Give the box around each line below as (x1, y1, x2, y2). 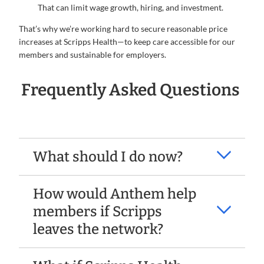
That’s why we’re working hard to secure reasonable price (19, 24, 227, 34)
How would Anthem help (33, 186, 196, 202)
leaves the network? (33, 221, 163, 237)
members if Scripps (33, 203, 162, 220)
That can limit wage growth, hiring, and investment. (38, 2, 223, 12)
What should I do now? (33, 148, 183, 165)
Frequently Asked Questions (21, 80, 240, 100)
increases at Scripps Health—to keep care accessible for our (19, 37, 235, 47)
